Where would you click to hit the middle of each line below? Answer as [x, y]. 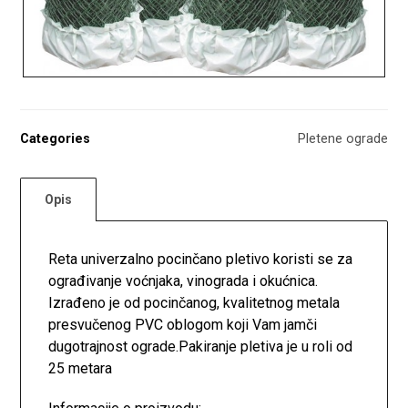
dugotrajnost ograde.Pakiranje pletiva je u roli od [201, 346]
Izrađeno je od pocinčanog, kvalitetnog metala [194, 302]
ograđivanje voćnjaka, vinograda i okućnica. [184, 280]
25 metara [81, 368]
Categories [56, 139]
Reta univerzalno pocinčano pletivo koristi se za [201, 259]
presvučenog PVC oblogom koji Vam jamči [183, 324]
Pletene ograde [342, 139]
